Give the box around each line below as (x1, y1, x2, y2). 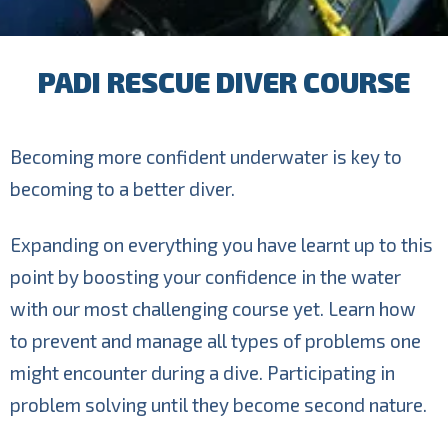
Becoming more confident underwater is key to (10, 145, 403, 169)
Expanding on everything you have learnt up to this (10, 232, 434, 256)
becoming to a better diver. (10, 177, 236, 201)
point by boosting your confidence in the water (10, 264, 402, 288)
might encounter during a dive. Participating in (10, 360, 396, 384)
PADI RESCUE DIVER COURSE (37, 64, 410, 99)
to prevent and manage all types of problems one (10, 328, 422, 352)
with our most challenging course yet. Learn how (10, 296, 417, 320)
